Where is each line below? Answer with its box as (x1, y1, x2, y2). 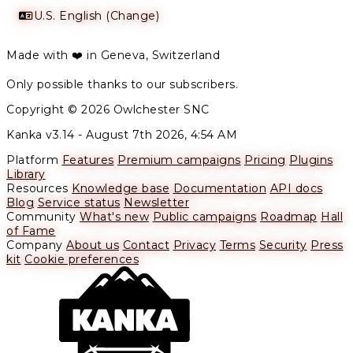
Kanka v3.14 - (6, 128, 86, 143)
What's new (80, 210, 149, 225)
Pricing (244, 153, 286, 168)
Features (61, 153, 114, 168)
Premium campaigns (117, 153, 241, 168)
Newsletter (124, 195, 189, 210)
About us (66, 238, 119, 253)
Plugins (289, 153, 333, 168)
